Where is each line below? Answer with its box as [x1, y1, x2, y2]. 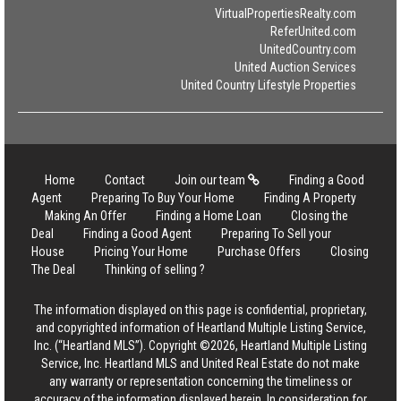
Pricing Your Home [94, 244, 188, 259]
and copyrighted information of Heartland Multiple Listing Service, [35, 320, 366, 335]
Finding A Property [264, 191, 356, 205]
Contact [105, 173, 145, 187]
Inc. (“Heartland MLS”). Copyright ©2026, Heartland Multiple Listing [34, 338, 367, 353]
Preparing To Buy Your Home [91, 191, 235, 205]
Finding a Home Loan [156, 209, 261, 223]
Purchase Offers [218, 244, 301, 259]
